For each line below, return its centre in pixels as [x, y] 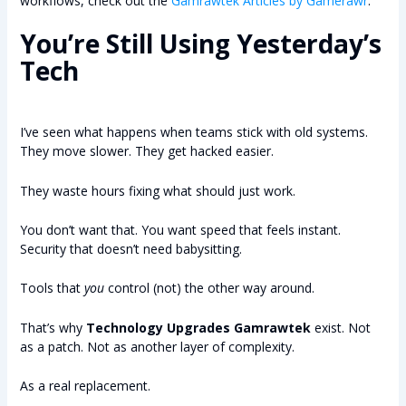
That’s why [53, 327]
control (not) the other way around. [209, 288]
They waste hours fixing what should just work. [157, 190]
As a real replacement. [85, 386]
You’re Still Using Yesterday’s [200, 44]
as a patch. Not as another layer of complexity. [157, 346]
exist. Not [340, 327]
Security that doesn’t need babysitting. [130, 248]
